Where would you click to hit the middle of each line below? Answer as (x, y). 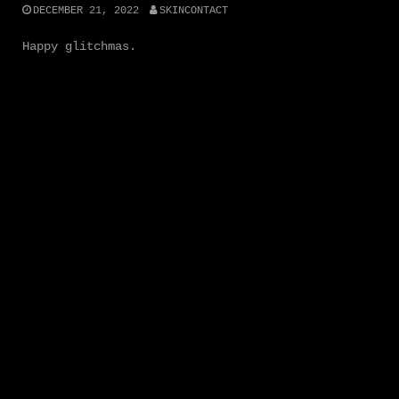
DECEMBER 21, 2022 (86, 10)
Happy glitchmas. (79, 46)
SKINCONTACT (193, 10)
